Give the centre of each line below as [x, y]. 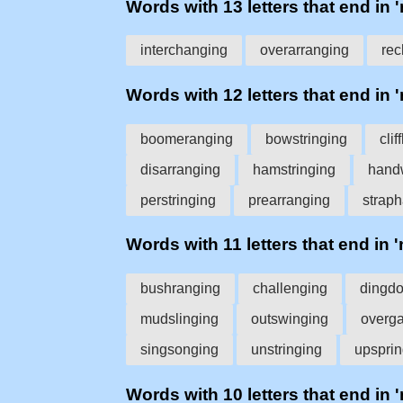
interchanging [184, 50]
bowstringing [306, 139]
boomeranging [187, 139]
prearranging [289, 200]
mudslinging [179, 319]
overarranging [304, 50]
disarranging [180, 169]
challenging [290, 289]
